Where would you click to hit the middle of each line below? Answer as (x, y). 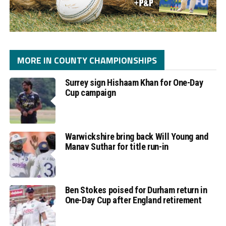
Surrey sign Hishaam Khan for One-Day (134, 83)
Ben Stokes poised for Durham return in (136, 190)
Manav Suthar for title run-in (117, 146)
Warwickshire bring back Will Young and (136, 136)
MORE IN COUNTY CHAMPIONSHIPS (87, 61)
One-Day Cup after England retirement (133, 200)
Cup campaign (90, 93)
